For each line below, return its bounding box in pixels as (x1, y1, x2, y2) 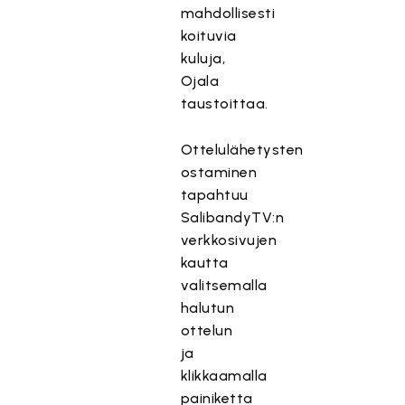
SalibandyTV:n (180, 209, 285, 226)
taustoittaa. (180, 95, 268, 112)
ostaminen (180, 164, 258, 181)
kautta (180, 254, 229, 271)
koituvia (180, 27, 237, 44)
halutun (180, 299, 235, 316)
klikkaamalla (180, 367, 268, 384)
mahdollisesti (180, 5, 276, 22)
